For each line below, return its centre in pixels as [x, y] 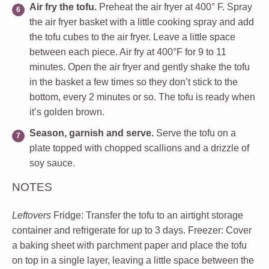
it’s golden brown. [67, 112]
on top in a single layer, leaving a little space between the [133, 260]
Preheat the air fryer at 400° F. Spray [174, 7]
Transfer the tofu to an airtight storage [165, 215]
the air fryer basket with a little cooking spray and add [142, 22]
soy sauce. [52, 163]
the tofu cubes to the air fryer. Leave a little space [132, 37]
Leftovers [32, 215]
